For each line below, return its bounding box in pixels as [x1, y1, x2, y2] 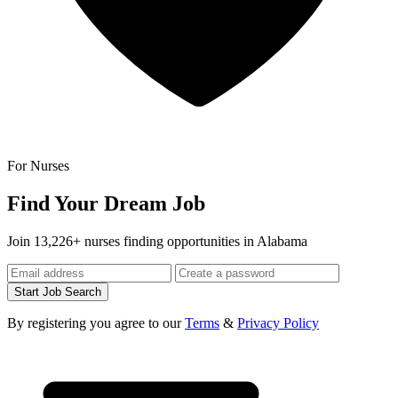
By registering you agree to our [7, 314, 185, 330]
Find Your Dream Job [7, 191, 205, 215]
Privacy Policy [237, 314, 319, 330]
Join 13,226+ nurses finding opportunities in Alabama [7, 233, 307, 249]
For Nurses [7, 157, 69, 173]
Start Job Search [14, 284, 101, 298]
